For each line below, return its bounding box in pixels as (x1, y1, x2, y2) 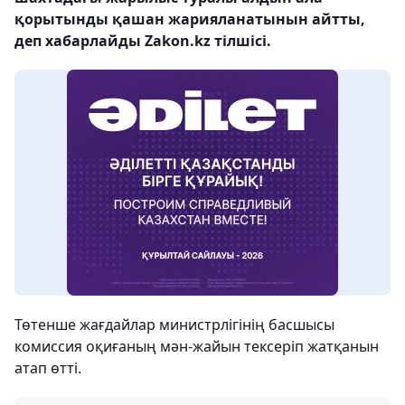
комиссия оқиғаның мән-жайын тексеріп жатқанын (14, 335, 379, 356)
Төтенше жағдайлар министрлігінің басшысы (14, 314, 334, 334)
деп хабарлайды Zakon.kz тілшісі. (14, 30, 271, 51)
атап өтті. (14, 357, 81, 378)
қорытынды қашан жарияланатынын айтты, (14, 8, 365, 29)
